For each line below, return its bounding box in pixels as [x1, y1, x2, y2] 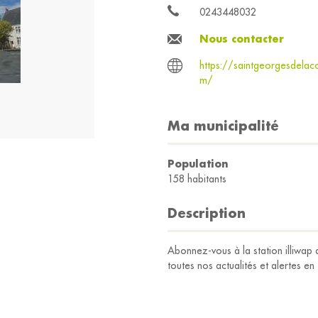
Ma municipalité [168, 117, 279, 134]
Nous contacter [199, 32, 284, 45]
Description [168, 204, 246, 221]
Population [168, 157, 229, 170]
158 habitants [168, 172, 226, 185]
